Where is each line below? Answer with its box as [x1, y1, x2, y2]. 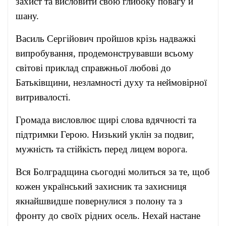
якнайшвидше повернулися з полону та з [16, 196, 183, 206]
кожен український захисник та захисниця [16, 181, 187, 192]
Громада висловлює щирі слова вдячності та [16, 115, 196, 125]
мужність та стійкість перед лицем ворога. [16, 144, 188, 154]
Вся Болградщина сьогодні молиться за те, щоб [16, 166, 210, 177]
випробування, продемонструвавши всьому [16, 48, 194, 59]
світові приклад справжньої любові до [16, 63, 171, 73]
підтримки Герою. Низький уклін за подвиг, [16, 129, 194, 140]
